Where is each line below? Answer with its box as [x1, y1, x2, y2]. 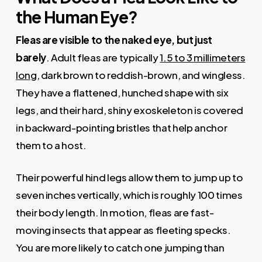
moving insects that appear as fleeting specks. [15, 223, 231, 237]
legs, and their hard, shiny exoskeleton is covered [15, 103, 243, 116]
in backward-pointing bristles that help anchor [15, 120, 227, 134]
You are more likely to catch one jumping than [15, 241, 225, 254]
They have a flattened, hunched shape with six [15, 85, 229, 99]
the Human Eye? [15, 6, 138, 27]
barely [15, 50, 46, 64]
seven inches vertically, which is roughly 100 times [15, 188, 243, 202]
